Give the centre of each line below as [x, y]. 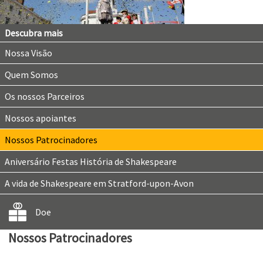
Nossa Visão [28, 53]
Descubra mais [34, 33]
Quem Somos [31, 75]
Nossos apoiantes [41, 118]
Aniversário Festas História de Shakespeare [91, 161]
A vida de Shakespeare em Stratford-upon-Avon [99, 183]
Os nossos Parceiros [45, 96]
